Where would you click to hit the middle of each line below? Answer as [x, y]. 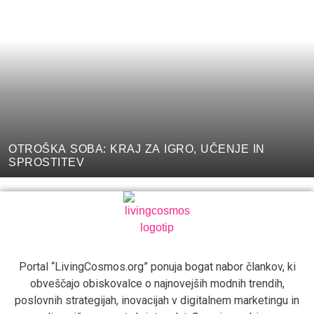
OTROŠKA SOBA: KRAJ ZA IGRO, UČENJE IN [137, 149]
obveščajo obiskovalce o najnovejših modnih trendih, [157, 283]
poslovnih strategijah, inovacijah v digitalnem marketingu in [157, 300]
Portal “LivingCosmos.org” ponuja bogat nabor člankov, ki [157, 266]
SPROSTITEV [46, 162]
